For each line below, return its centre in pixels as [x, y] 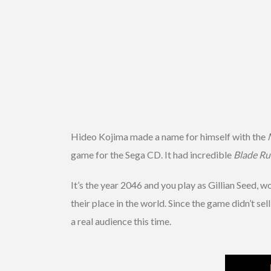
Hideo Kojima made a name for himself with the [169, 136]
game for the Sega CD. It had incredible [152, 154]
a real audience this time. [121, 221]
